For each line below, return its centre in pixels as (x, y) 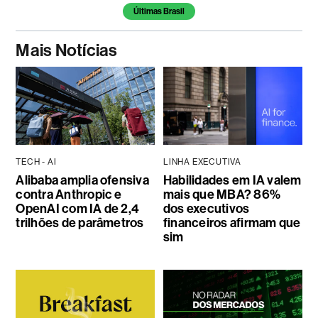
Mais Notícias (67, 51)
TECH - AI (36, 162)
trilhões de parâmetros (80, 223)
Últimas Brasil (159, 12)
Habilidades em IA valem (232, 181)
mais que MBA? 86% (222, 195)
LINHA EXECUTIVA (202, 162)
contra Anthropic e (69, 195)
